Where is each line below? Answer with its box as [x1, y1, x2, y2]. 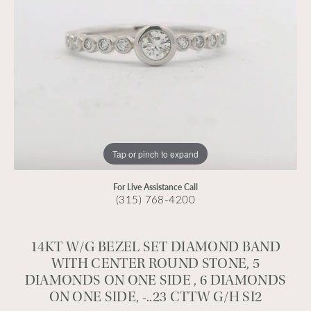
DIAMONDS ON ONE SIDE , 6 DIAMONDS [24, 272, 287, 288]
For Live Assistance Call [113, 181, 198, 192]
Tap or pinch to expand [112, 147, 199, 160]
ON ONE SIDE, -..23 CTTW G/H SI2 [49, 289, 262, 305]
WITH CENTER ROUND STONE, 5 [51, 255, 260, 271]
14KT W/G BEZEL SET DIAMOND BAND [31, 239, 280, 255]
